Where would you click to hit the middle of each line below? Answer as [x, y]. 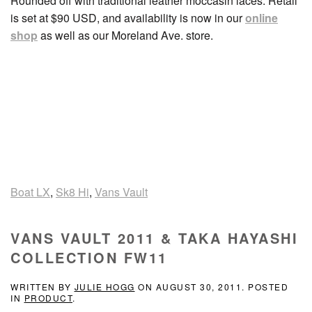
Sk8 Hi [72, 192]
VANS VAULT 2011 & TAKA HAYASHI [154, 238]
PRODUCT [48, 298]
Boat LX [30, 192]
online [262, 18]
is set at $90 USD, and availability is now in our [128, 18]
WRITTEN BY [42, 287]
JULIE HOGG [104, 287]
